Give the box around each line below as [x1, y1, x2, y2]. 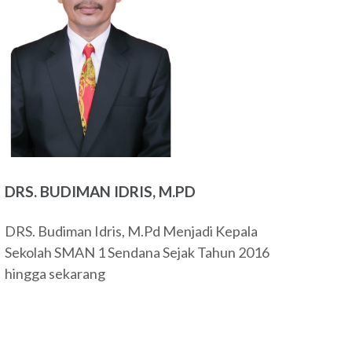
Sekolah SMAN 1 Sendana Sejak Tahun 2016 [5, 244, 270, 261]
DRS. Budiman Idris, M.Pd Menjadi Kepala [5, 222, 258, 240]
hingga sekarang [5, 265, 106, 282]
